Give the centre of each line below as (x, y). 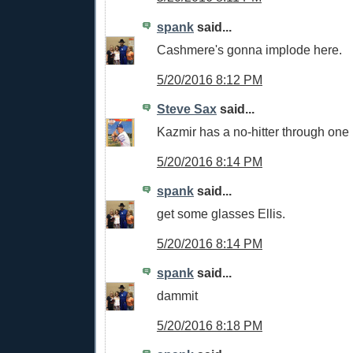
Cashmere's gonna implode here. (249, 49)
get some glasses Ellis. (221, 213)
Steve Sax (187, 109)
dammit (177, 296)
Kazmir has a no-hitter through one (253, 131)
